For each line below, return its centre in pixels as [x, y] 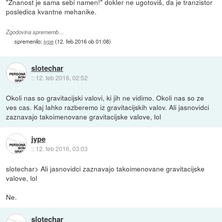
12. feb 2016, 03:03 [61, 149]
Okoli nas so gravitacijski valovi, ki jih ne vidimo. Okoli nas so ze [105, 97]
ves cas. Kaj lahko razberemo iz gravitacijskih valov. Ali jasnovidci [108, 107]
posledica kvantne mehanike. [52, 11]
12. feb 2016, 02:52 [61, 78]
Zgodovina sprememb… [35, 32]
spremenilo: [29, 41]
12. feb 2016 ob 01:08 [83, 41]
